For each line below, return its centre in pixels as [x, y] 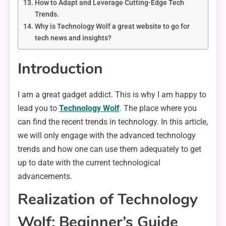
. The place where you [158, 108]
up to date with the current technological [89, 163]
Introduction [60, 69]
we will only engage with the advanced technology [107, 136]
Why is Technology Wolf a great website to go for [112, 27]
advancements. [45, 177]
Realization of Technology [108, 200]
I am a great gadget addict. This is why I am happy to [112, 95]
